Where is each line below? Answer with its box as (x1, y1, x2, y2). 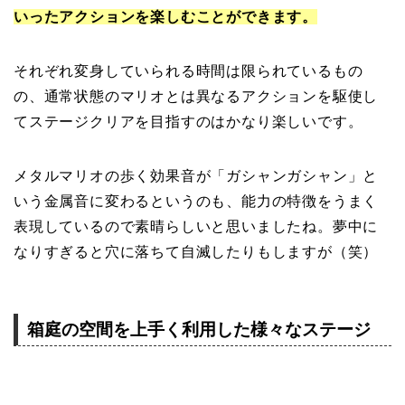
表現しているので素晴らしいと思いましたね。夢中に (14, 219, 379, 235)
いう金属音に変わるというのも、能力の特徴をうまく (14, 193, 379, 210)
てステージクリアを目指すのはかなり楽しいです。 (14, 114, 363, 130)
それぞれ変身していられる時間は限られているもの (14, 63, 363, 80)
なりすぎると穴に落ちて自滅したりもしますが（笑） (14, 244, 379, 260)
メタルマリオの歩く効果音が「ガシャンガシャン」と (14, 168, 379, 184)
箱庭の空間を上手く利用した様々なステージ (27, 320, 371, 340)
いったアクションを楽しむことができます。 (14, 9, 317, 25)
